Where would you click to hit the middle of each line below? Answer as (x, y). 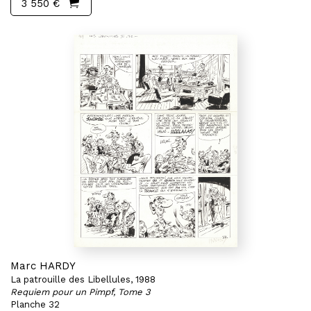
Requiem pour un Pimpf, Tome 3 (81, 292)
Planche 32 (35, 304)
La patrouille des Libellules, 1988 (83, 279)
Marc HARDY (43, 266)
